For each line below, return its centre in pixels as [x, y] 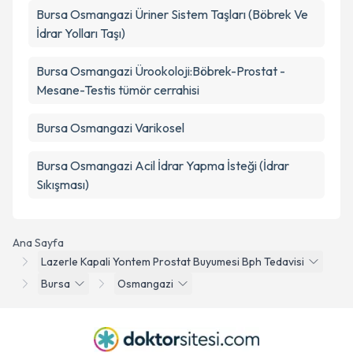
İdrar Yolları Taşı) [81, 33]
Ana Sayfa [38, 243]
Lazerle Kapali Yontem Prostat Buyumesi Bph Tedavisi [173, 262]
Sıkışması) [63, 184]
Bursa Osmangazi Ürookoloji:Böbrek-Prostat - [161, 71]
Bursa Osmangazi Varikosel [110, 128]
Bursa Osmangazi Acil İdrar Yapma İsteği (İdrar [163, 165]
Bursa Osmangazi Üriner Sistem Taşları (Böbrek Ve [172, 14]
